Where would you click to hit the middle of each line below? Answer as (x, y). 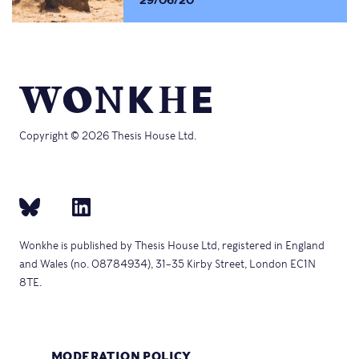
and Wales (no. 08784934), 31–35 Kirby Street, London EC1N (167, 264)
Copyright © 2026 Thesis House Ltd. (108, 136)
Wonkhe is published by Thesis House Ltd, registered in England (172, 245)
